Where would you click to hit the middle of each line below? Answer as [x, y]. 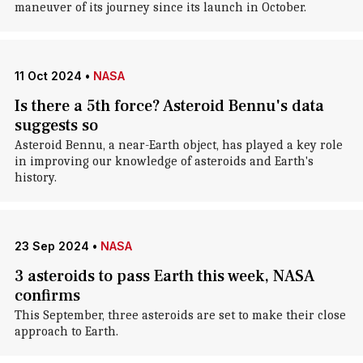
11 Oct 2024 [48, 76]
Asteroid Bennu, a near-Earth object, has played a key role [178, 145]
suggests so [56, 126]
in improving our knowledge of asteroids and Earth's [164, 161]
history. [35, 177]
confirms [47, 296]
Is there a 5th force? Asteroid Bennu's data [169, 106]
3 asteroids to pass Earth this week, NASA [164, 276]
